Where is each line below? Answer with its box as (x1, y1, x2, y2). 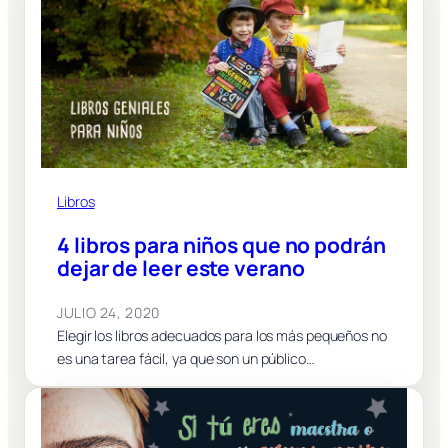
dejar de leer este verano (57, 254, 305, 283)
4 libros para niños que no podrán (57, 231, 386, 260)
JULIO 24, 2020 (57, 303, 160, 323)
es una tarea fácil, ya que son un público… (57, 349, 315, 369)
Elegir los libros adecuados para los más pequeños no (57, 326, 387, 346)
